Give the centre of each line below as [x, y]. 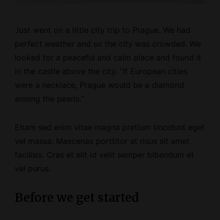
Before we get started [77, 198]
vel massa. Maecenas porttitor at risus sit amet [102, 141]
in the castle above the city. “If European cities [101, 71]
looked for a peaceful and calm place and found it [108, 58]
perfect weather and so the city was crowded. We [108, 44]
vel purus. [33, 169]
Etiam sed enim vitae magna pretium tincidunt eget [110, 127]
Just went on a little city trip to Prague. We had [103, 30]
